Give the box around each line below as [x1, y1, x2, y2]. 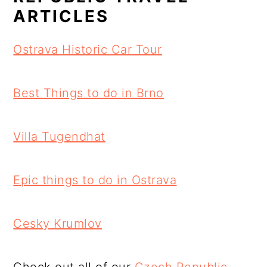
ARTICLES [13, 6, 110, 26]
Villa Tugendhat [13, 129, 105, 144]
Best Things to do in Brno [13, 86, 164, 100]
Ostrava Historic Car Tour [13, 42, 162, 57]
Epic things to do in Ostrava [13, 173, 177, 187]
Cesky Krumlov [13, 216, 102, 231]
